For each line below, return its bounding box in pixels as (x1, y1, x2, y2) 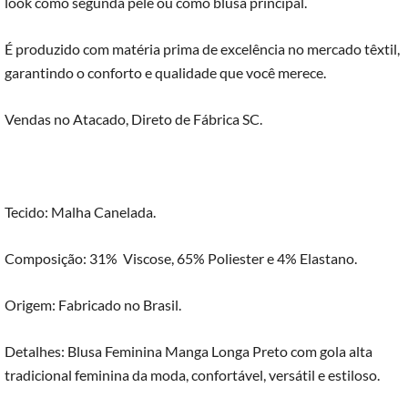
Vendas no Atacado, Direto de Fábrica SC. (5, 110, 262, 128)
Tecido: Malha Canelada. (5, 203, 156, 221)
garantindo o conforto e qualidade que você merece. (5, 64, 326, 82)
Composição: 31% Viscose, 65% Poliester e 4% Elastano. (5, 250, 357, 268)
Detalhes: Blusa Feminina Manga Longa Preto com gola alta (5, 342, 372, 361)
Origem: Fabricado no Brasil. (5, 296, 181, 314)
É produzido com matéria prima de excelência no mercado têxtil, (5, 40, 400, 58)
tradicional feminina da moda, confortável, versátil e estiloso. (5, 366, 380, 384)
